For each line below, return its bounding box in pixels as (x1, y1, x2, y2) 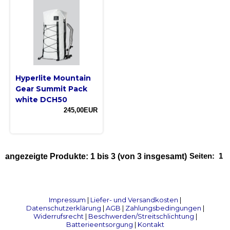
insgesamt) (142, 151, 187, 161)
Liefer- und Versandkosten (90, 195, 178, 204)
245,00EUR (64, 106, 98, 114)
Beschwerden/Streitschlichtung (88, 212, 194, 220)
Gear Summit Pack (15, 84, 87, 93)
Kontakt (137, 220, 164, 228)
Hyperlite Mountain (15, 73, 91, 83)
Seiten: (189, 151, 219, 160)
